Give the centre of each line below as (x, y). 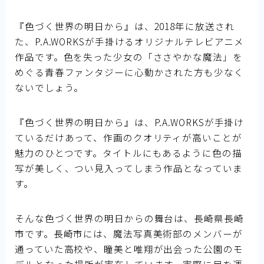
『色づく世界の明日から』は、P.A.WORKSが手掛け (130, 122)
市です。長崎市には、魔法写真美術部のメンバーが (129, 233)
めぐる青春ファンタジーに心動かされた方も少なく (129, 72)
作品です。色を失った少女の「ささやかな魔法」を (129, 56)
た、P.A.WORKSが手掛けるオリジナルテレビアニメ (130, 41)
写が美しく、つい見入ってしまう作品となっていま (129, 168)
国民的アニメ (44, 14)
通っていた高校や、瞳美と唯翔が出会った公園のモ (129, 248)
